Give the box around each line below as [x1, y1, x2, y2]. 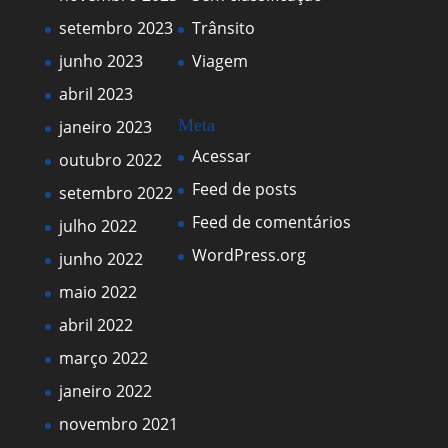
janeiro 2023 [58, 116, 152, 138]
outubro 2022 [58, 149, 162, 171]
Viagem [191, 50, 248, 72]
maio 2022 [58, 281, 137, 303]
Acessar [191, 145, 251, 168]
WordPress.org [191, 244, 306, 267]
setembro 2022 [58, 182, 173, 204]
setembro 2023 [58, 17, 173, 39]
